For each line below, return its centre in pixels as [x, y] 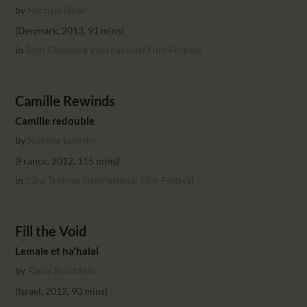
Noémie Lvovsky [62, 140]
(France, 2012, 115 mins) [67, 160]
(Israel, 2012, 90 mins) [62, 291]
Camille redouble [55, 120]
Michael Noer [57, 10]
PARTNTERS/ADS [111, 24]
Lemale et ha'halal [57, 250]
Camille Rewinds [65, 101]
